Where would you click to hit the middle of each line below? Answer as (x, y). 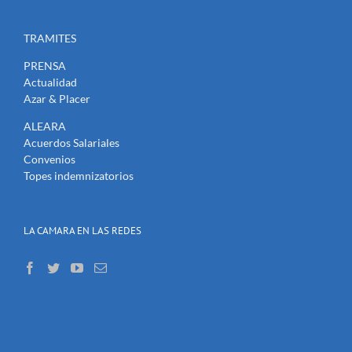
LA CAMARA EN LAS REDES (82, 231)
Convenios (49, 159)
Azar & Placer (57, 99)
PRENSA (45, 66)
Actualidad (50, 82)
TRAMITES (50, 38)
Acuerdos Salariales (71, 143)
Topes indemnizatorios (79, 176)
